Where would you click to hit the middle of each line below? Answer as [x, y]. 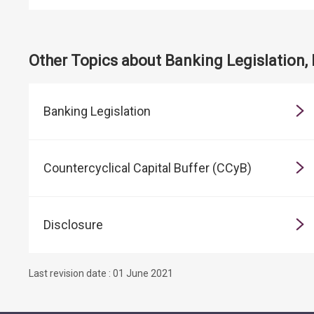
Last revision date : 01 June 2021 [101, 274]
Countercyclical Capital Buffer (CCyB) [148, 168]
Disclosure [73, 225]
